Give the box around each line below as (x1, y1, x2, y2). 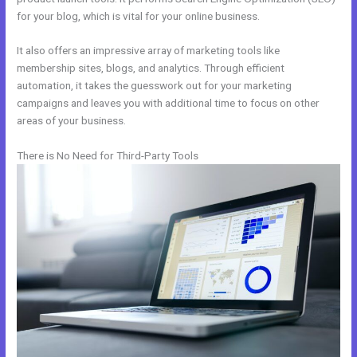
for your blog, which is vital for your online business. (17, 9, 261, 22)
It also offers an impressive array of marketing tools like (17, 44, 280, 57)
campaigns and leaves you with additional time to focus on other (17, 96, 320, 110)
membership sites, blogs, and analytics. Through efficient (17, 61, 285, 75)
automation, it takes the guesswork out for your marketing (17, 79, 292, 92)
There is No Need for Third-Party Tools (17, 149, 199, 163)
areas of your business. (17, 114, 127, 127)
